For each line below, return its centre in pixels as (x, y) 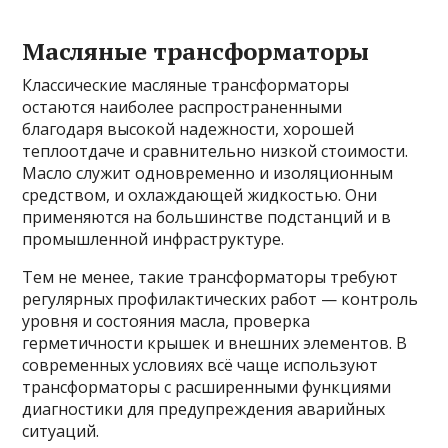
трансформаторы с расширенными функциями (207, 387)
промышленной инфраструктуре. (153, 239)
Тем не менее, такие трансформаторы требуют (210, 277)
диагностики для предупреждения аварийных (204, 409)
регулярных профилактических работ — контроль (220, 299)
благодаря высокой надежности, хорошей (188, 129)
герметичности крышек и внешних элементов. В (215, 343)
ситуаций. (61, 431)
